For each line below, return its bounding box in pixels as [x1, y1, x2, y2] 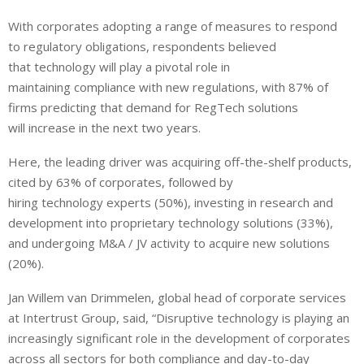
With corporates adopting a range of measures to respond [8, 18, 337, 35]
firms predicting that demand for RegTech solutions [8, 99, 298, 116]
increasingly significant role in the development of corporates [8, 330, 350, 347]
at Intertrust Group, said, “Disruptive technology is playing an [8, 310, 349, 327]
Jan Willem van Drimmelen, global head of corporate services [8, 289, 346, 306]
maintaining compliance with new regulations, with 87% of [8, 79, 328, 96]
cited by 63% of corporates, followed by [8, 174, 233, 191]
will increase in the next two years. [8, 119, 201, 136]
